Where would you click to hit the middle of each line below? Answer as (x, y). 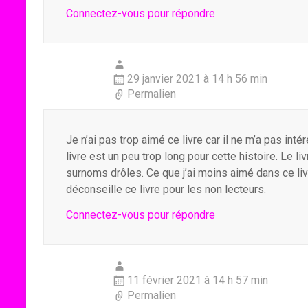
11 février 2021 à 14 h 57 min (198, 280)
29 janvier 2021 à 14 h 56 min (197, 79)
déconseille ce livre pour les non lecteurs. (166, 189)
